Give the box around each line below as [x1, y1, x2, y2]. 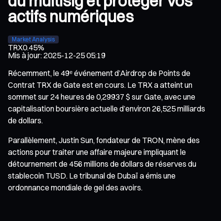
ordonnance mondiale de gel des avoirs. [8, 182, 143, 192]
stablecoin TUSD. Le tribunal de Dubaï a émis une [8, 170, 176, 181]
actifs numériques [8, 7, 134, 27]
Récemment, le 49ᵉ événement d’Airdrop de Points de [8, 68, 190, 78]
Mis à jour [8, 50, 40, 60]
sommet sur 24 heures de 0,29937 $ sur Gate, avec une [8, 91, 195, 102]
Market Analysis [12, 35, 55, 43]
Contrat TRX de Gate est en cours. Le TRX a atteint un [8, 79, 192, 90]
